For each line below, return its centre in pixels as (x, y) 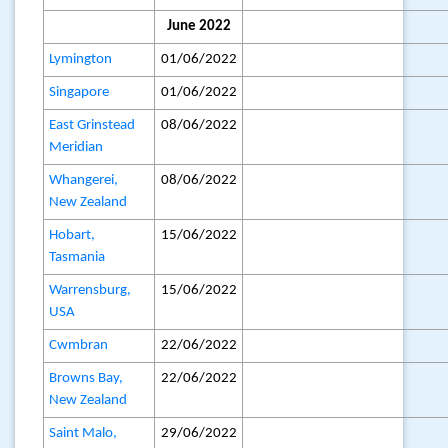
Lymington (81, 59)
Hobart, (72, 235)
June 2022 (198, 26)
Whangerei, (84, 180)
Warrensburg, (90, 290)
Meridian (76, 147)
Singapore (79, 92)
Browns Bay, (86, 378)
